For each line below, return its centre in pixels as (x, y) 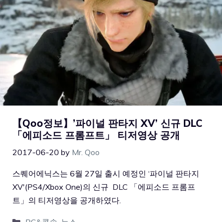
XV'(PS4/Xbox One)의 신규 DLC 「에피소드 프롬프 (104, 187)
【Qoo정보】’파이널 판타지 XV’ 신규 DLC (108, 123)
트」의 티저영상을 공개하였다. (67, 200)
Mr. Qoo (86, 152)
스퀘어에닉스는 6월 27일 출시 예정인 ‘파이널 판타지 (106, 174)
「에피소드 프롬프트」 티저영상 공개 (96, 135)
